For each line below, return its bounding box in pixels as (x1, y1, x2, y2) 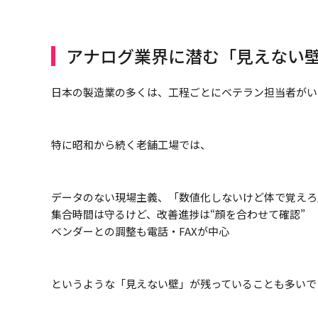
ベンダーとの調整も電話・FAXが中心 (51, 224, 229, 239)
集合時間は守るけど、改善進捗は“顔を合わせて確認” (51, 207, 305, 222)
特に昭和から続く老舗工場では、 (51, 137, 211, 153)
